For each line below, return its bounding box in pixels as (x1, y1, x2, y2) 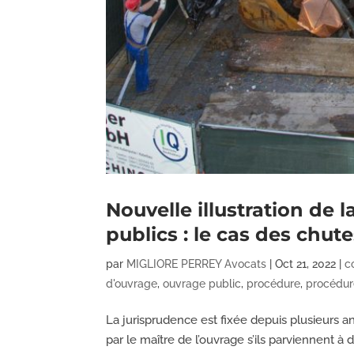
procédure (247, 277, 301, 290)
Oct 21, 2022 (275, 257, 337, 270)
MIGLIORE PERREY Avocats (126, 257, 267, 270)
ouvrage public (163, 277, 242, 290)
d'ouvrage (106, 277, 158, 290)
